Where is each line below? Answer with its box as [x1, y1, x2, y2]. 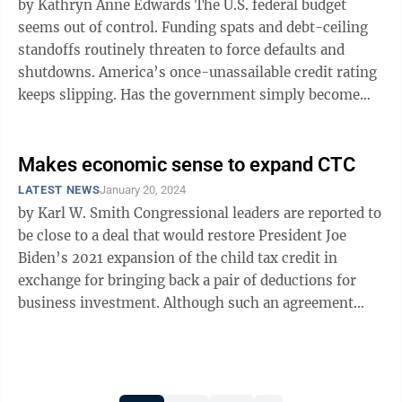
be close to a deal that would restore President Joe [18, 227, 346, 244]
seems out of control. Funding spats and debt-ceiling [18, 19, 368, 36]
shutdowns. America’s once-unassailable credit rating [18, 64, 377, 81]
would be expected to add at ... [18, 317, 214, 334]
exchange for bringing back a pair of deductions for [18, 272, 356, 289]
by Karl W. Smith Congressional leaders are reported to [18, 205, 134, 222]
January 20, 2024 [100, 183, 187, 197]
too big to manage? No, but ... [146, 109, 209, 126]
